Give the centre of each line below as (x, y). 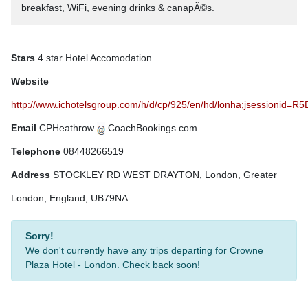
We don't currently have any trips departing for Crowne (144, 250)
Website (30, 81)
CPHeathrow (67, 128)
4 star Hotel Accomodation (93, 58)
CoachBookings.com (151, 128)
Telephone (36, 151)
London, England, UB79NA (69, 198)
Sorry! (40, 236)
